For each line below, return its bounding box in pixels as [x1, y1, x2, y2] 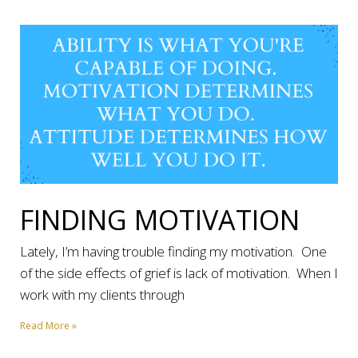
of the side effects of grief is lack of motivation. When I [20, 264, 338, 282]
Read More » [20, 319, 77, 332]
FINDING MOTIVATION [20, 201, 300, 238]
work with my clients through [20, 285, 185, 304]
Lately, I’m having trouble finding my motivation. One [20, 242, 327, 261]
